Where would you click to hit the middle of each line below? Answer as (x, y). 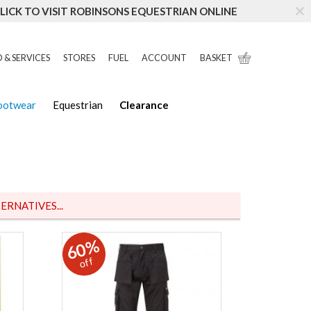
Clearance (144, 105)
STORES (79, 58)
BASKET (216, 58)
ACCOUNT (164, 58)
